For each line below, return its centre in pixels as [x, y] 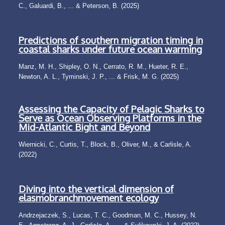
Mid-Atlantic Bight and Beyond [84, 127]
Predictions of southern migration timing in [110, 40]
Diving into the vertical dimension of [96, 189]
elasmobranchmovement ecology [88, 198]
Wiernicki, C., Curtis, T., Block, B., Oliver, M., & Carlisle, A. [105, 145]
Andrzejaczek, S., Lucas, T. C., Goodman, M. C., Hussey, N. [107, 215]
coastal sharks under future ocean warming [110, 49]
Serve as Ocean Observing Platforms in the [110, 118]
